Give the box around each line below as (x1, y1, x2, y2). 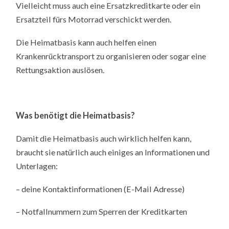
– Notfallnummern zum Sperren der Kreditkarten (16, 207, 188, 217)
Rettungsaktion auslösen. (16, 64, 105, 75)
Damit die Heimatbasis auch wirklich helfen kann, (16, 133, 192, 143)
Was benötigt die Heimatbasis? (16, 110, 135, 121)
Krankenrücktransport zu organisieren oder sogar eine (16, 51, 207, 61)
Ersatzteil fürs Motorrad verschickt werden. (16, 14, 172, 24)
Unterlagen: (16, 161, 58, 171)
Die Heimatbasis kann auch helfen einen (16, 37, 157, 47)
